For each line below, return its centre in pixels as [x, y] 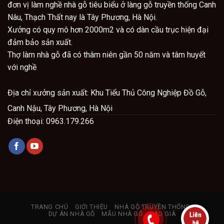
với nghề [22, 67]
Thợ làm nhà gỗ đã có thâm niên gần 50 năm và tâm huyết [106, 54]
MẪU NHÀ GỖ [122, 214]
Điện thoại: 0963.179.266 [51, 121]
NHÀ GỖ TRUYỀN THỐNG [153, 207]
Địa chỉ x [22, 93]
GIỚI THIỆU [91, 207]
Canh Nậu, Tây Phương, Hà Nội [60, 108]
